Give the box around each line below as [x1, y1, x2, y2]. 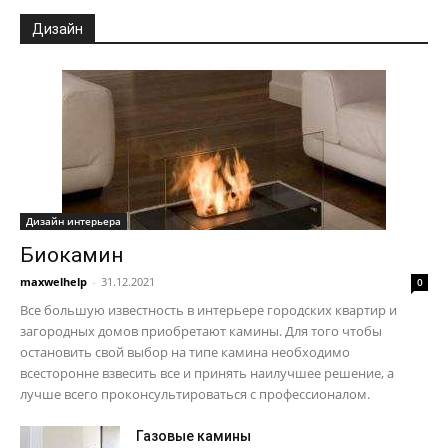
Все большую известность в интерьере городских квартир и [20, 301, 397, 320]
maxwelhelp [20, 274, 87, 290]
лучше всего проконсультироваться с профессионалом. [20, 385, 370, 404]
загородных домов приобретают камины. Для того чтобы [20, 322, 382, 341]
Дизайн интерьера [26, 214, 121, 229]
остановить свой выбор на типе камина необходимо [20, 343, 350, 362]
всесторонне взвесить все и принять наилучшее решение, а [20, 364, 394, 383]
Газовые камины [136, 428, 251, 445]
